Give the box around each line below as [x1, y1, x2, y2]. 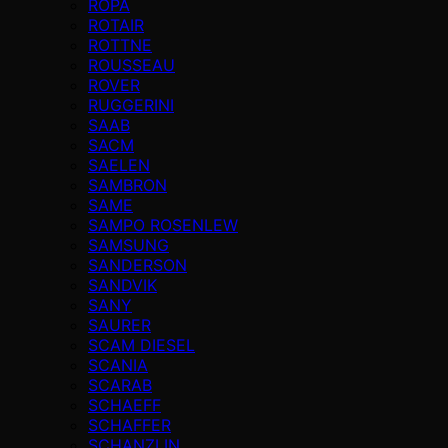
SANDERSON [88, 254, 187, 275]
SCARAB [88, 374, 152, 395]
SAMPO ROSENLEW [88, 214, 238, 235]
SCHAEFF [88, 394, 161, 415]
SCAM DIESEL [88, 334, 195, 355]
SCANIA [88, 354, 148, 375]
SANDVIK [88, 274, 157, 295]
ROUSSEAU [88, 54, 175, 75]
